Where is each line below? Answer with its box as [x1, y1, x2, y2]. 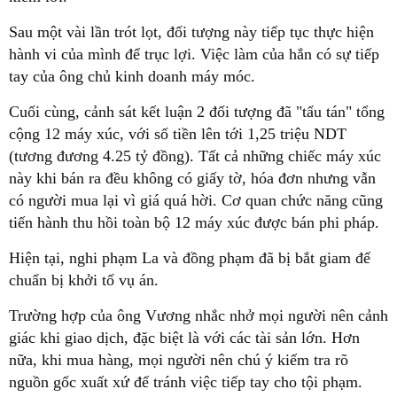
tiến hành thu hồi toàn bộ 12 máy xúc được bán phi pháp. [9, 213, 379, 231]
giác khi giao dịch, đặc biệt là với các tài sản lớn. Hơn [9, 328, 360, 346]
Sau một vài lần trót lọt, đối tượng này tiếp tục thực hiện [9, 22, 374, 41]
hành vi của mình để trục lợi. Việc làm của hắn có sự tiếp [9, 44, 379, 63]
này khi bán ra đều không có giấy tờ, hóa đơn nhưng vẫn [9, 168, 376, 187]
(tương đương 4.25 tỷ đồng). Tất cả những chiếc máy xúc [9, 146, 381, 165]
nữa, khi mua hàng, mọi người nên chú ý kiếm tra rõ [9, 350, 348, 369]
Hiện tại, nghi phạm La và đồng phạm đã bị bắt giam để [9, 248, 370, 267]
